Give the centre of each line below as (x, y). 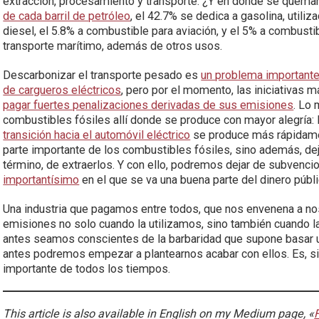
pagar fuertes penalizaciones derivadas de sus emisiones (148, 105)
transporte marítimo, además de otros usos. (113, 46)
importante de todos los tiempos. (87, 269)
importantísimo (41, 180)
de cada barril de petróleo (67, 16)
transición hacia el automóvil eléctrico (97, 135)
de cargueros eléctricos (62, 90)
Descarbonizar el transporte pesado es (102, 75)
